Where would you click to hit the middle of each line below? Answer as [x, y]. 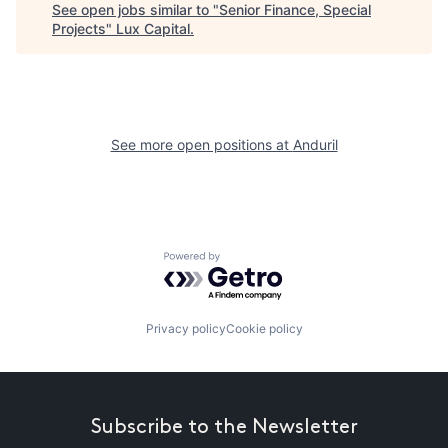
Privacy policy [185, 328]
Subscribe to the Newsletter [224, 427]
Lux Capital [153, 28]
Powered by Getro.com [251, 261]
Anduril [315, 144]
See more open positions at [201, 144]
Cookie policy [264, 328]
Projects [79, 28]
